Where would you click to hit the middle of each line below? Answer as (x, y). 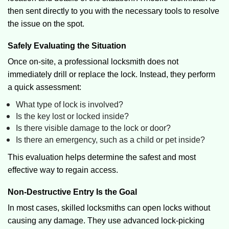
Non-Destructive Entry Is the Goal (72, 192)
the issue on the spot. (46, 24)
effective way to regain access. (63, 170)
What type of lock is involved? (70, 105)
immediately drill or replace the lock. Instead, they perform (111, 74)
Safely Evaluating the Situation (67, 46)
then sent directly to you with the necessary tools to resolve (113, 11)
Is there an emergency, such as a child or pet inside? (110, 140)
